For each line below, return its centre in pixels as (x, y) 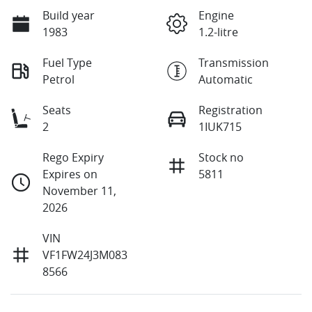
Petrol (58, 79)
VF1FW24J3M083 (85, 255)
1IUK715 (220, 126)
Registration (231, 110)
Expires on (70, 174)
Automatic (226, 79)
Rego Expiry (73, 157)
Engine (216, 15)
